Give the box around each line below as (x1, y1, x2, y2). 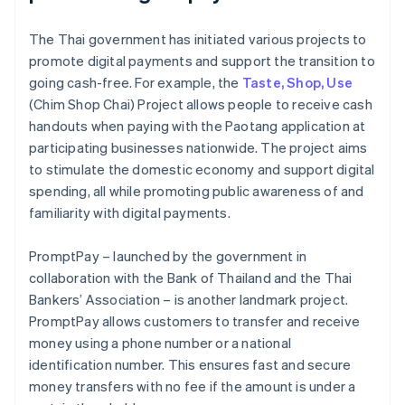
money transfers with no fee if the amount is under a (29, 377, 356, 396)
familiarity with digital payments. (29, 203, 231, 222)
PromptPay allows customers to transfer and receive (29, 312, 361, 331)
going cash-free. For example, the (29, 73, 242, 92)
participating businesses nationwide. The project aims (29, 138, 368, 157)
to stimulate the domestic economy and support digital (29, 160, 375, 179)
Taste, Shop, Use (241, 73, 353, 92)
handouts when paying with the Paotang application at (29, 117, 366, 136)
